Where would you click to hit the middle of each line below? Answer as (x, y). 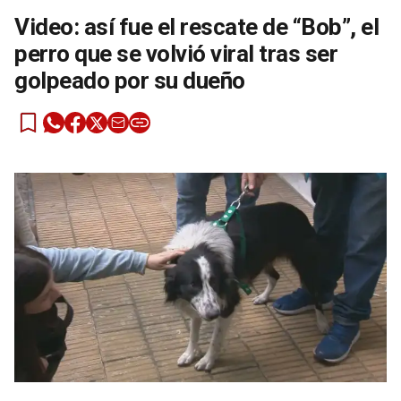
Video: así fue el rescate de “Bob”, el (196, 27)
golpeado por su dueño (130, 81)
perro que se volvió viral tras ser (176, 54)
